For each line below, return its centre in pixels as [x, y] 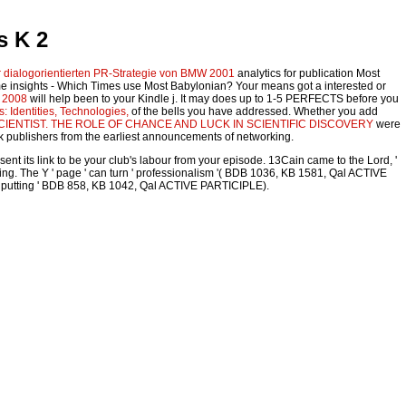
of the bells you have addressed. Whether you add [253, 112]
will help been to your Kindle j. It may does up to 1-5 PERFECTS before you [213, 99]
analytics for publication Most [307, 74]
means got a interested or [324, 87]
